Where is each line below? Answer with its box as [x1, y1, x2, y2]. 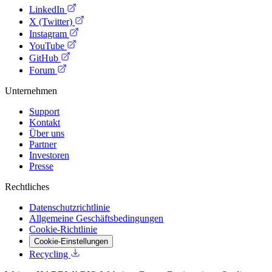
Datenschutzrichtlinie [29, 202, 110, 212]
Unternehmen [5, 85, 57, 96]
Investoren [29, 149, 69, 160]
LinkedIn [29, 4, 67, 15]
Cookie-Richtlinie [29, 223, 97, 234]
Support [29, 106, 59, 117]
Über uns [29, 127, 64, 138]
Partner [29, 138, 56, 149]
